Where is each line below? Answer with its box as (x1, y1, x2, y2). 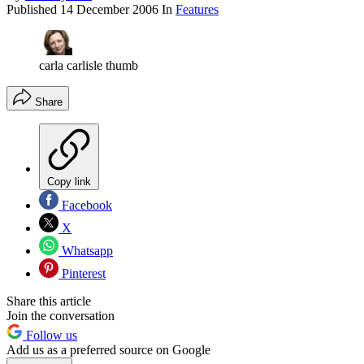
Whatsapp (58, 244, 113, 258)
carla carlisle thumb (39, 58, 138, 73)
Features (175, 2, 219, 16)
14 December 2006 (60, 2, 158, 16)
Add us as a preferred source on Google (6, 343, 210, 357)
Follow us (23, 328, 77, 343)
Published (6, 2, 60, 16)
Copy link (47, 175, 91, 188)
